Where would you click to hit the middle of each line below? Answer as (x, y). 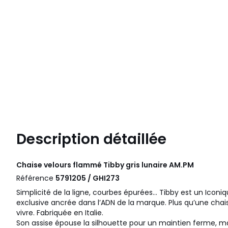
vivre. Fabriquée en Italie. (60, 213)
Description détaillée (91, 139)
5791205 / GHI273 (88, 178)
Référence (36, 178)
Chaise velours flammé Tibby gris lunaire (93, 165)
